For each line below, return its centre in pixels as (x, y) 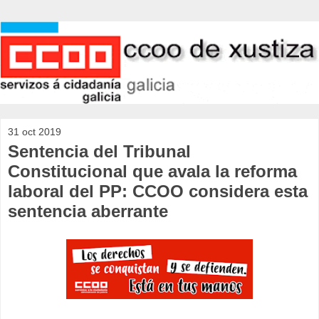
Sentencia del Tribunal (99, 152)
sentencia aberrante (88, 211)
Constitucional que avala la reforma (152, 172)
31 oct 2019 (35, 132)
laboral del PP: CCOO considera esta (158, 192)
